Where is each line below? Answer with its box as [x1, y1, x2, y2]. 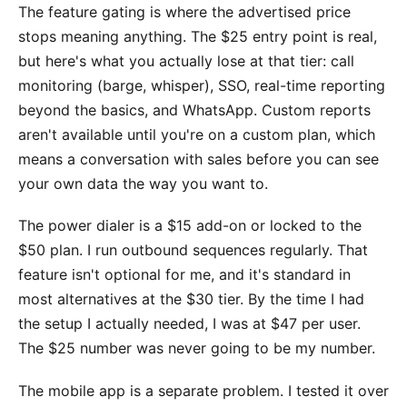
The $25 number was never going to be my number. [18, 339, 375, 358]
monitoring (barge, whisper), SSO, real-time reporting [18, 76, 385, 95]
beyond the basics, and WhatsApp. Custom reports [18, 101, 371, 120]
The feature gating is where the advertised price [18, 3, 351, 22]
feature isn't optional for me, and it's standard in [18, 265, 351, 284]
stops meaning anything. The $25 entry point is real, [18, 27, 377, 46]
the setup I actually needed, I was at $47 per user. [18, 314, 361, 333]
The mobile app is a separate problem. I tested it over [18, 381, 389, 400]
